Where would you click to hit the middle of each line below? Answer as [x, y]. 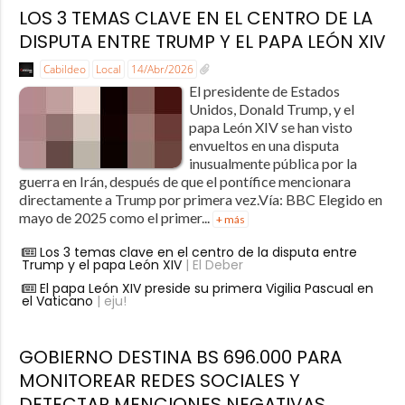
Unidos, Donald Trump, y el [271, 108]
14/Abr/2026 [162, 69]
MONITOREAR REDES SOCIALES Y [159, 380]
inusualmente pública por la [273, 163]
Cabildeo [64, 69]
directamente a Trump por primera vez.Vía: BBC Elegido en [200, 199]
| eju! [109, 301]
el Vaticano [57, 301]
